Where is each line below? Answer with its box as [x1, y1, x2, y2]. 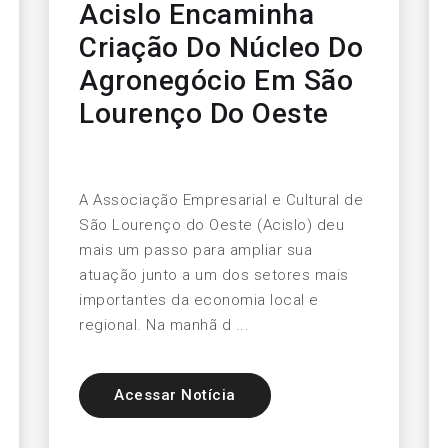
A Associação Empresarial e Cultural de [79, 191, 363, 210]
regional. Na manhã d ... [79, 316, 249, 335]
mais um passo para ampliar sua [79, 241, 312, 260]
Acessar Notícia [114, 386, 236, 405]
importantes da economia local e [79, 291, 319, 310]
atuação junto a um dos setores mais [79, 266, 349, 285]
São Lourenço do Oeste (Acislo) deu [79, 216, 344, 235]
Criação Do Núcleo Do [79, 31, 363, 65]
